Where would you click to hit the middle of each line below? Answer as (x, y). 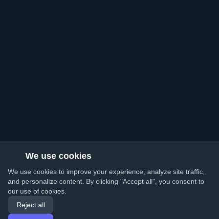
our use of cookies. (37, 191)
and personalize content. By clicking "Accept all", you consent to (106, 181)
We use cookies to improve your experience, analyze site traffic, (106, 172)
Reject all (31, 205)
